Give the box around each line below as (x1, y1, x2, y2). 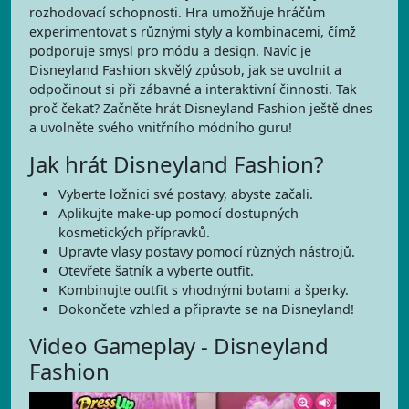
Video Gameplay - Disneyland (29, 330, 329, 361)
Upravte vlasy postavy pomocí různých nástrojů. (58, 243, 355, 260)
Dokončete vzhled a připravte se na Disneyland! (58, 300, 354, 318)
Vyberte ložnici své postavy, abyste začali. (58, 185, 313, 203)
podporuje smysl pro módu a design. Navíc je (29, 42, 311, 59)
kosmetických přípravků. (58, 224, 210, 241)
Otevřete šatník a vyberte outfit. (58, 262, 254, 279)
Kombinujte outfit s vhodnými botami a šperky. (58, 281, 349, 299)
